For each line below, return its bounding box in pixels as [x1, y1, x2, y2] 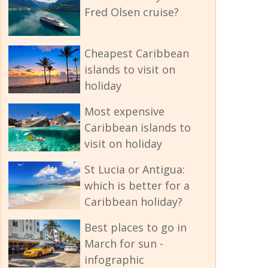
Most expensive [84, 103, 165, 118]
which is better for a [84, 178, 190, 193]
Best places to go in [84, 220, 187, 234]
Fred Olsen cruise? [84, 4, 179, 19]
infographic [84, 252, 144, 267]
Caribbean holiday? [84, 194, 182, 209]
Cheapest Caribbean [84, 45, 189, 60]
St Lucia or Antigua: [84, 162, 185, 176]
